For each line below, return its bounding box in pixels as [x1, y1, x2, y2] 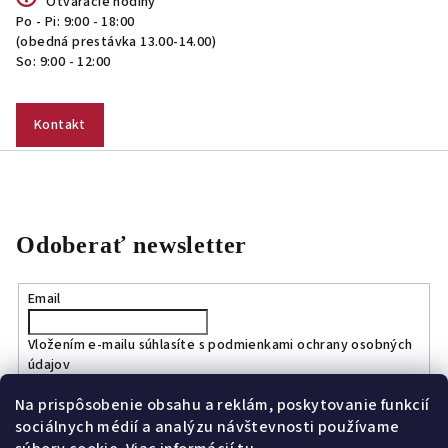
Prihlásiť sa [44, 413, 114, 434]
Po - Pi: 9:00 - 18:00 [16, 12, 135, 32]
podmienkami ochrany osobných [208, 334, 413, 355]
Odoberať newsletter [16, 232, 248, 258]
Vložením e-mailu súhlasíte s [27, 334, 209, 355]
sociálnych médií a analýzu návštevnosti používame [15, 416, 400, 438]
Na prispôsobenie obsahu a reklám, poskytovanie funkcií [15, 394, 430, 416]
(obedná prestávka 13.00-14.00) [16, 32, 216, 52]
